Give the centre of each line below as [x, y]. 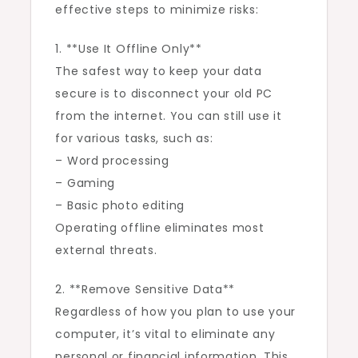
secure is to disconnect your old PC [164, 94]
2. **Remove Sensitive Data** [145, 290]
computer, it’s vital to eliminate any [165, 334]
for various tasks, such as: [134, 139]
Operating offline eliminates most [160, 228]
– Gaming [86, 183]
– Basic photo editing [120, 206]
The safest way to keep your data [159, 72]
